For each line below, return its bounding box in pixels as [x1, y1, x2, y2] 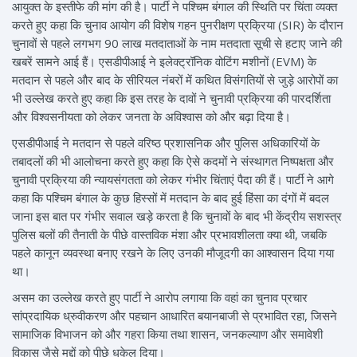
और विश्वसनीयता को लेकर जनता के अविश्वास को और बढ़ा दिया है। [12, 108, 291, 125]
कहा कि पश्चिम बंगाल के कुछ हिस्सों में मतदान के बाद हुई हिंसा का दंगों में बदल [12, 190, 329, 206]
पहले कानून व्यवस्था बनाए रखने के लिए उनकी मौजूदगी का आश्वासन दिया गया [12, 245, 334, 261]
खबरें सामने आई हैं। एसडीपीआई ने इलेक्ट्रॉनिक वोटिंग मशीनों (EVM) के [12, 53, 316, 70]
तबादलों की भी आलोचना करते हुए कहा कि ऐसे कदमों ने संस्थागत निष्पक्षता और [12, 153, 334, 170]
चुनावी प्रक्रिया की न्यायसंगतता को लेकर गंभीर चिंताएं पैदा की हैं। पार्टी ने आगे [12, 171, 334, 188]
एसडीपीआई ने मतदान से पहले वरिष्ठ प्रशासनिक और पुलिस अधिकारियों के [12, 135, 320, 151]
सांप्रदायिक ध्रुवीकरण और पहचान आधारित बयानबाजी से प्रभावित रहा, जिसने [12, 308, 337, 324]
